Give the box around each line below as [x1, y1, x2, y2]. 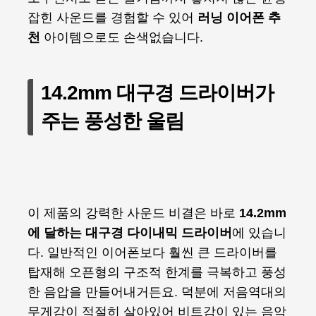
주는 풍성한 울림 [41, 110, 185, 132]
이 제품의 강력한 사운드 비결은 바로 [28, 206, 239, 220]
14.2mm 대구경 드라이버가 [41, 82, 274, 104]
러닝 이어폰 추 [197, 11, 281, 25]
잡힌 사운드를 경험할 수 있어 [28, 11, 197, 25]
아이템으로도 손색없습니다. [40, 30, 203, 44]
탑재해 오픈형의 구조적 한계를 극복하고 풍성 [28, 265, 286, 279]
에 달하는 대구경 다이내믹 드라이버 [28, 226, 232, 240]
